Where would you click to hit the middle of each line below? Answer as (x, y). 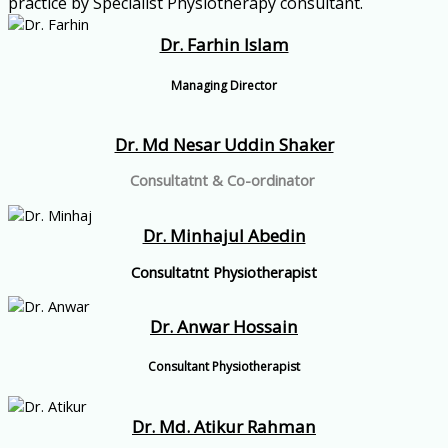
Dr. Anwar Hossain (224, 327)
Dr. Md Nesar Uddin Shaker (224, 144)
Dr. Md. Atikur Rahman (224, 426)
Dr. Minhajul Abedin (224, 235)
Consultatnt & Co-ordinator (222, 180)
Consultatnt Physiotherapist (224, 271)
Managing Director (224, 85)
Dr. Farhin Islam (224, 45)
